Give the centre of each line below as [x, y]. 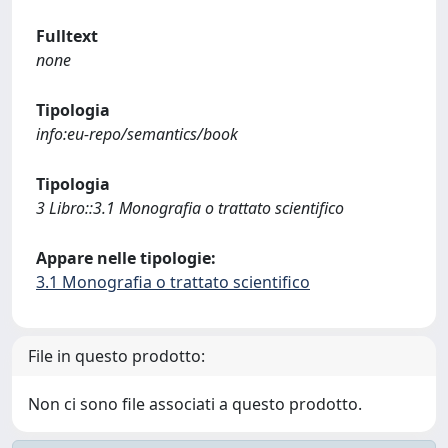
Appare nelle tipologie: [126, 258]
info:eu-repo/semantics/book [137, 134]
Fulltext [67, 36]
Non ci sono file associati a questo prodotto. [195, 404]
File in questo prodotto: [116, 356]
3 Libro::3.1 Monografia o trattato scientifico [190, 208]
